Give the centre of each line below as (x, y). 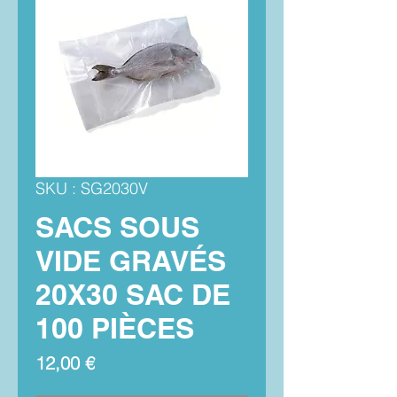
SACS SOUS (117, 227)
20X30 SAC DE (133, 295)
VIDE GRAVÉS (131, 261)
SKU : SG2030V (92, 189)
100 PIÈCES (115, 328)
